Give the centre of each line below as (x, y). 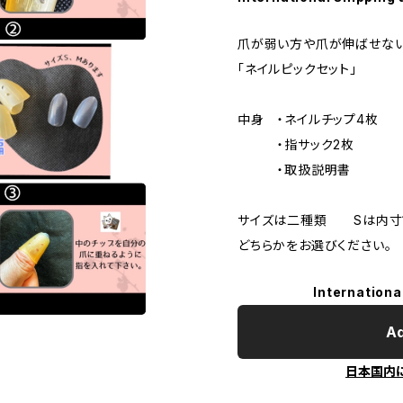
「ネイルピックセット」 (297, 69)
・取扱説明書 (295, 170)
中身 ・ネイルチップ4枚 (308, 119)
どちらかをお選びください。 (315, 245)
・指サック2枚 (296, 144)
